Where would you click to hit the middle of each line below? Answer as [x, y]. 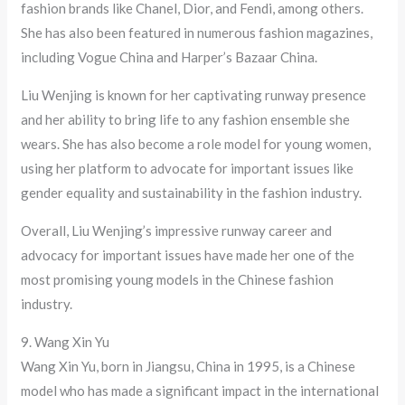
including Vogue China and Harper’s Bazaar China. [170, 57]
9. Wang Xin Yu [66, 342]
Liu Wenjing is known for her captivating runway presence [194, 95]
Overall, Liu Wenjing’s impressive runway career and [177, 231]
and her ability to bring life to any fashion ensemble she [186, 120]
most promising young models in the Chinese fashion [178, 280]
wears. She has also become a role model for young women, [196, 144]
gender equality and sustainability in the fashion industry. [192, 193]
